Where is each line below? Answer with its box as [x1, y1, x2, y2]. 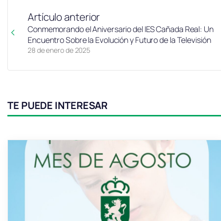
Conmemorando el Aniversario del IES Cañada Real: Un [28, 23, 214, 35]
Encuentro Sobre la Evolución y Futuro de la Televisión [28, 34, 211, 45]
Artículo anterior [28, 9, 100, 24]
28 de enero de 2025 [28, 45, 91, 55]
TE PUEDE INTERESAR [7, 98, 108, 112]
